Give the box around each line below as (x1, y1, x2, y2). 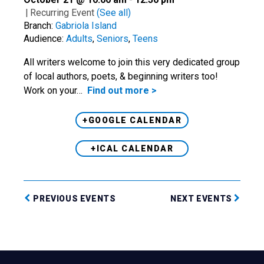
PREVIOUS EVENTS (31, 194, 116, 204)
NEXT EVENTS (170, 194, 235, 204)
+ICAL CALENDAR (91, 144, 173, 154)
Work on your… (24, 85, 82, 97)
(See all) (97, 7, 131, 19)
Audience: (24, 33, 66, 45)
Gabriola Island (55, 20, 117, 32)
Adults (66, 33, 93, 45)
